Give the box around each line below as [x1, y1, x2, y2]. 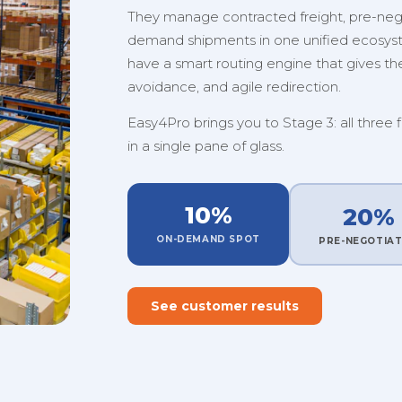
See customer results [151, 298, 300, 314]
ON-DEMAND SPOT [156, 233, 260, 245]
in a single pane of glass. [127, 137, 285, 154]
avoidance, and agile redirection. [127, 78, 342, 95]
